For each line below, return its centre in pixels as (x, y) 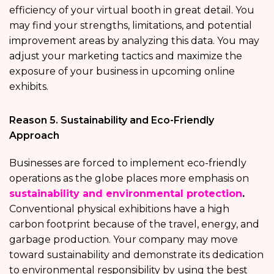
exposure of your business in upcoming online (122, 71)
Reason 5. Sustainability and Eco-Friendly (112, 120)
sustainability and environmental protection (126, 193)
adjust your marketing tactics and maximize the (126, 56)
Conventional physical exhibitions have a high (119, 209)
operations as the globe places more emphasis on (129, 178)
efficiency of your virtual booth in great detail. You (132, 10)
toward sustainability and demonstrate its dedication (136, 254)
